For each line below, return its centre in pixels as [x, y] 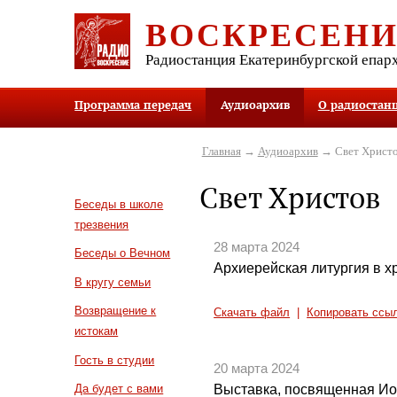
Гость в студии [115, 360]
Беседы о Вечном [123, 253]
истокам [97, 331]
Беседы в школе [119, 204]
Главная [221, 151]
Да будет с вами [119, 389]
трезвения [102, 224]
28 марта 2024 [257, 248]
